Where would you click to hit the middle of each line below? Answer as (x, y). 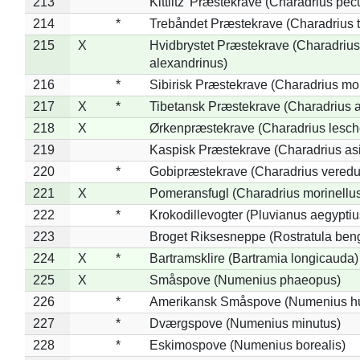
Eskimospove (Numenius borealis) (247, 345)
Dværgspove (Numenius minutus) (245, 323)
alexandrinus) (188, 63)
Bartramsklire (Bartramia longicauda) (254, 258)
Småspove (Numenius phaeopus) (245, 280)
